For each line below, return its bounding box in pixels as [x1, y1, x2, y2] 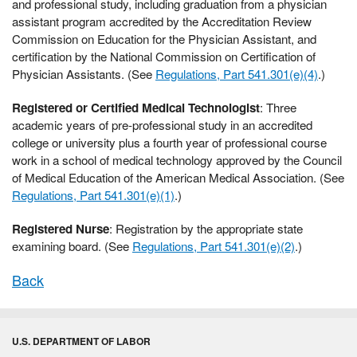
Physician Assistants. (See [12, 65, 155, 83]
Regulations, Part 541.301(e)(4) [155, 65, 318, 83]
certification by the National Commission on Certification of [12, 48, 316, 65]
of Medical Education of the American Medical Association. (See [12, 169, 344, 186]
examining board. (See [12, 237, 132, 255]
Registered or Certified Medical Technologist [12, 99, 260, 117]
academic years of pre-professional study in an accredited [12, 116, 312, 134]
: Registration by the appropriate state [109, 220, 303, 237]
